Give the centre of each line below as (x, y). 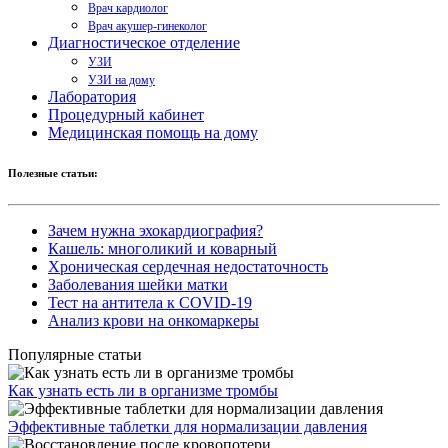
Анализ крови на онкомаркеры (153, 321)
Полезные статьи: (53, 173)
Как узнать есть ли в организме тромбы (143, 391)
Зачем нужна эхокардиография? (155, 231)
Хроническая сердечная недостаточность (188, 267)
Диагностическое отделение (144, 43)
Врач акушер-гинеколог (147, 26)
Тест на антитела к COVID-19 (150, 303)
